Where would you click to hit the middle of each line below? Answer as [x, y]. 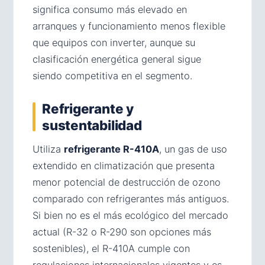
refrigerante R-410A [112, 149]
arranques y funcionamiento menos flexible [129, 26]
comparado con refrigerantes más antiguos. [131, 198]
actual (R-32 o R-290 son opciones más [122, 232]
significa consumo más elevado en [110, 9]
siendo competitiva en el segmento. [112, 75]
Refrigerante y [88, 108]
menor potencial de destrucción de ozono [127, 182]
